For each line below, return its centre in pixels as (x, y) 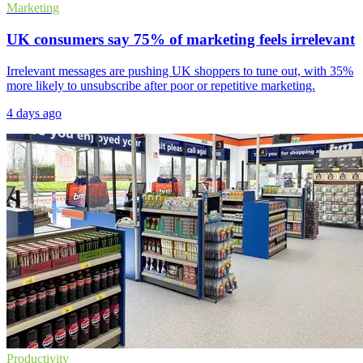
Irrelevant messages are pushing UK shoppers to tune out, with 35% (180, 70)
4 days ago (34, 113)
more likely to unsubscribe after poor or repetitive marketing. (161, 85)
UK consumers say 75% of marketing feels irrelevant (181, 39)
